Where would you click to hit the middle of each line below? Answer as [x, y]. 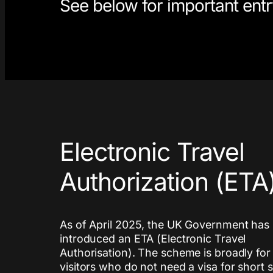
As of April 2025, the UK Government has [165, 225]
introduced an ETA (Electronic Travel [153, 239]
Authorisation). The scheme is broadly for [165, 253]
